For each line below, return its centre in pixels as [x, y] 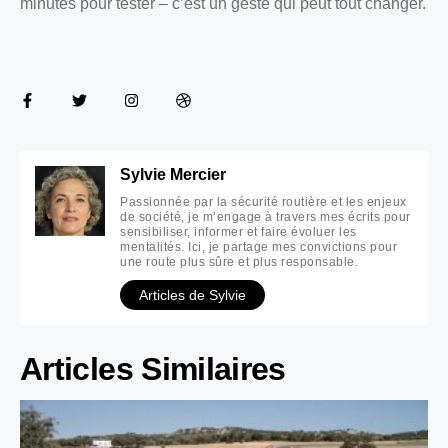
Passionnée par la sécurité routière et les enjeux [263, 202]
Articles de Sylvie [192, 295]
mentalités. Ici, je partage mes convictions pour [258, 247]
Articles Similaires [153, 369]
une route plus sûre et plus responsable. [239, 262]
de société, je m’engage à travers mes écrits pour [265, 217]
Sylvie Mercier [173, 174]
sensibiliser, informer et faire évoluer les [238, 232]
